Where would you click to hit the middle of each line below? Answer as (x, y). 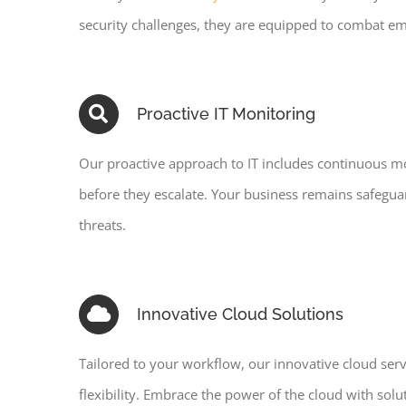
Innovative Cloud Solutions (240, 314)
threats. (102, 225)
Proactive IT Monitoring (226, 114)
